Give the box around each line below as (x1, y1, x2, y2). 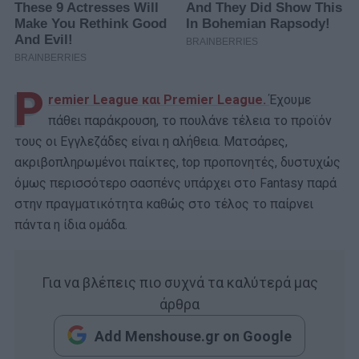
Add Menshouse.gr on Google (91, 328, 292, 345)
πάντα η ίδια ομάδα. (14, 217, 127, 233)
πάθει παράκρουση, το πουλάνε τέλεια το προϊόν (48, 113, 332, 129)
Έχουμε (269, 92, 311, 108)
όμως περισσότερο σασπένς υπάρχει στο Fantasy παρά (14, 175, 337, 192)
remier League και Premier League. (48, 92, 266, 108)
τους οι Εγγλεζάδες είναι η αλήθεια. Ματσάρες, (14, 134, 288, 150)
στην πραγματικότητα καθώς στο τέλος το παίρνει (14, 196, 313, 212)
